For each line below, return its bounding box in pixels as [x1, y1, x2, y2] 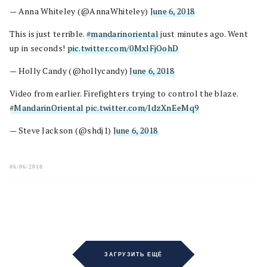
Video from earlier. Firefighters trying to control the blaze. [10, 88, 238, 100]
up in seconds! [10, 42, 67, 54]
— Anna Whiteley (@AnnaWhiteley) [10, 5, 150, 17]
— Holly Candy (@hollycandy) [10, 65, 130, 77]
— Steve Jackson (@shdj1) [10, 125, 113, 136]
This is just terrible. [10, 28, 86, 40]
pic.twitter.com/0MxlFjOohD [67, 42, 179, 54]
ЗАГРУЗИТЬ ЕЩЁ [104, 251, 163, 257]
